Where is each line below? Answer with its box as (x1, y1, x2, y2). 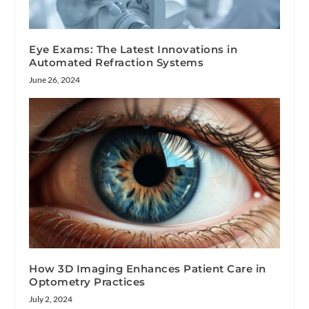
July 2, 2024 (29, 293, 73, 304)
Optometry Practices (29, 275, 146, 288)
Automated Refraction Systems (29, 55, 204, 69)
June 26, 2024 (29, 74, 81, 85)
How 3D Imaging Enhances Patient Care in (29, 261, 266, 275)
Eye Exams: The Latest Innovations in (29, 42, 238, 56)
